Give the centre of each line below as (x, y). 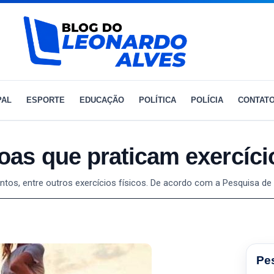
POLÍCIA (207, 100)
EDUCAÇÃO (102, 100)
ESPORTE (46, 100)
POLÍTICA (157, 100)
